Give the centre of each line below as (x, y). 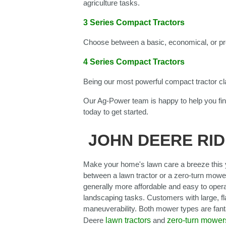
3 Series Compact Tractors (134, 23)
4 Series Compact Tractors (134, 62)
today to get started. (117, 112)
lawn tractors (128, 220)
